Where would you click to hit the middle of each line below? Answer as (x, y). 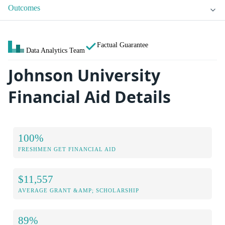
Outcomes (24, 8)
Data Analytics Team (55, 50)
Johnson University (84, 75)
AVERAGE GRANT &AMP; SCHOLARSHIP (79, 190)
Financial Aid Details (89, 97)
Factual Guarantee (123, 45)
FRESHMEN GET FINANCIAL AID (67, 149)
